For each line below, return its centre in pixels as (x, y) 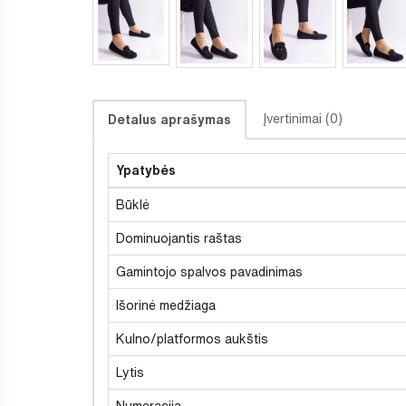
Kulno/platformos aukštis (192, 338)
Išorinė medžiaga (166, 305)
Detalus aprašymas (169, 119)
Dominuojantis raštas (179, 238)
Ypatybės (146, 170)
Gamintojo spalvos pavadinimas (209, 271)
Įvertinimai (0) (303, 118)
